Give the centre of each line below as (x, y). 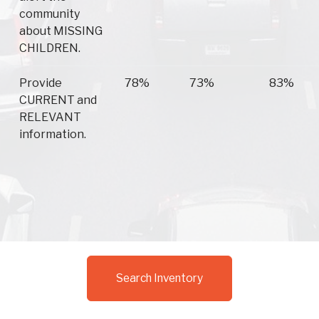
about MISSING (61, 31)
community (49, 14)
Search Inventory (159, 278)
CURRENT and (58, 100)
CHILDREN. (50, 48)
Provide (41, 83)
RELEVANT (50, 117)
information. (53, 135)
